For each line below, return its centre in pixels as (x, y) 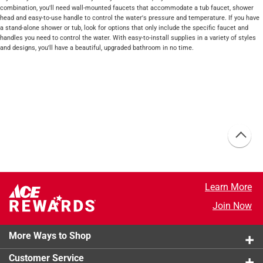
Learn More (228, 187)
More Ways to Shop (50, 235)
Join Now (232, 205)
